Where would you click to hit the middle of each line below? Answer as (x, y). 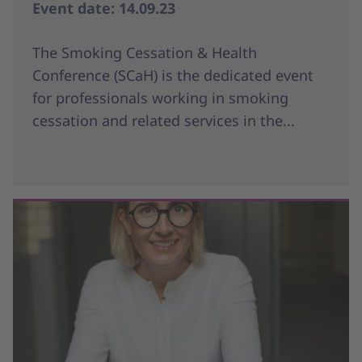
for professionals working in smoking (160, 98)
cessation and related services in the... (164, 121)
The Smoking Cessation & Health (145, 53)
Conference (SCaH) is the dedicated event (173, 76)
